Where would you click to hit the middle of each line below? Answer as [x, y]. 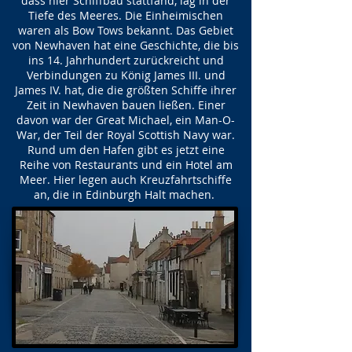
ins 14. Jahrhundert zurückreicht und [126, 60]
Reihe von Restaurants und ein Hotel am [126, 165]
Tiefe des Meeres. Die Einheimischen [126, 15]
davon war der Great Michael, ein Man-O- [126, 120]
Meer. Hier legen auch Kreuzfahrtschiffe [126, 180]
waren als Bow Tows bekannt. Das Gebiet [126, 30]
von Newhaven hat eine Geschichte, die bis [126, 45]
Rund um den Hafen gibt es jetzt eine [126, 150]
